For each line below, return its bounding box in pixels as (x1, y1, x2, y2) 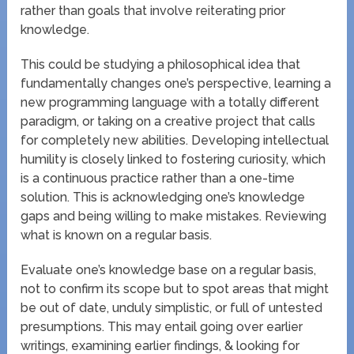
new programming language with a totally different (21, 94, 320, 110)
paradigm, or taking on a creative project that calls (21, 113, 316, 129)
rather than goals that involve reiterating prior (21, 2, 286, 18)
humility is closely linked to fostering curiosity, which (21, 151, 326, 167)
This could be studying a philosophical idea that (21, 56, 301, 72)
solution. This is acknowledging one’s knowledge (21, 189, 306, 205)
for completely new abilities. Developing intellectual (21, 132, 330, 148)
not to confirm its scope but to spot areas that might (21, 281, 330, 296)
